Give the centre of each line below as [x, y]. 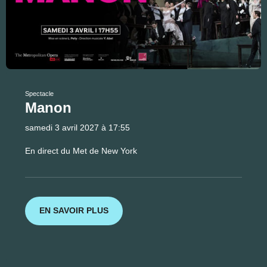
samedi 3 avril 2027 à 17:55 [77, 127]
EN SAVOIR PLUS [74, 211]
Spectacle [39, 93]
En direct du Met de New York [81, 150]
